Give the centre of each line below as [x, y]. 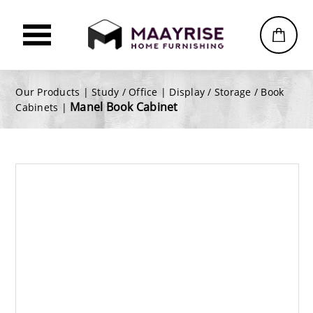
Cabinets [37, 107]
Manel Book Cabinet [124, 107]
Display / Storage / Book [227, 92]
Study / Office [125, 92]
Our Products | [54, 92]
